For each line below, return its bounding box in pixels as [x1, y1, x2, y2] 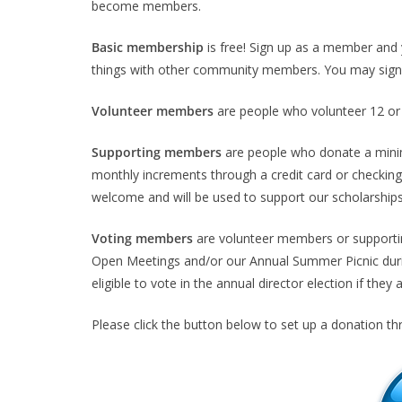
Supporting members [92, 143, 225, 161]
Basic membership [92, 38, 204, 56]
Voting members [92, 229, 193, 247]
